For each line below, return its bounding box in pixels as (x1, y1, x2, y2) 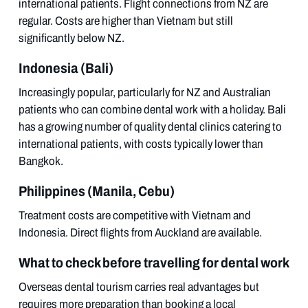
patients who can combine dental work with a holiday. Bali (18, 100, 286, 118)
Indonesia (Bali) (18, 57, 113, 78)
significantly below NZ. (18, 29, 124, 47)
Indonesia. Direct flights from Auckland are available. (18, 223, 262, 241)
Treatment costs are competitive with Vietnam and (18, 206, 251, 224)
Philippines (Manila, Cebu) (18, 180, 175, 201)
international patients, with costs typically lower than (18, 135, 263, 153)
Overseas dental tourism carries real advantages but (18, 278, 259, 296)
